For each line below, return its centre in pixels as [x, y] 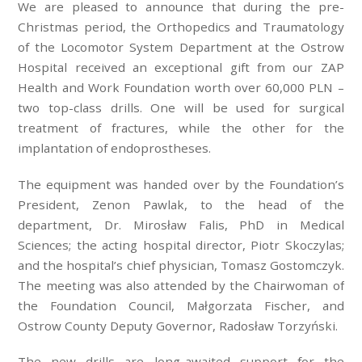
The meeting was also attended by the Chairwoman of [181, 285]
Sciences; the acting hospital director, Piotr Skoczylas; [181, 244]
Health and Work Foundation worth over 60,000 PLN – [181, 87]
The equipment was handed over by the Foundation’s [181, 184]
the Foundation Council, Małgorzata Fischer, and [181, 305]
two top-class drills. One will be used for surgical [181, 107]
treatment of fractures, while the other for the [181, 127]
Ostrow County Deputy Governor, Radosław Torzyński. [178, 325]
